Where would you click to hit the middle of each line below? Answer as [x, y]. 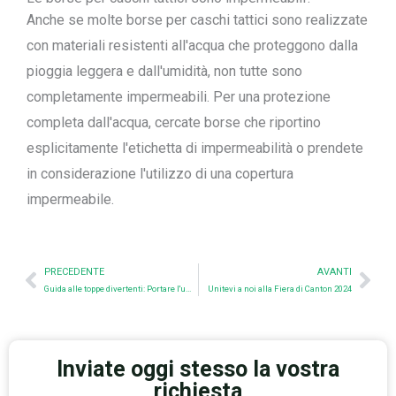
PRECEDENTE [74, 272]
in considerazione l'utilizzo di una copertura [160, 174]
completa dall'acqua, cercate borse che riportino [174, 122]
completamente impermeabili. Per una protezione [179, 97]
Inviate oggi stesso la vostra [198, 369]
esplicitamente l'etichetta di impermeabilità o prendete [195, 148]
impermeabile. [70, 199]
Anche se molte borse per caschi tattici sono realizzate [197, 20]
